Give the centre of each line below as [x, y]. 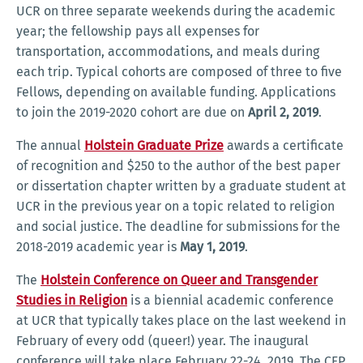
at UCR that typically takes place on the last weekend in [181, 321]
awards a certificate [284, 146]
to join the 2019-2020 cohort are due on [132, 113]
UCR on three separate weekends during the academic [176, 11]
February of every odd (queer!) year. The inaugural [162, 341]
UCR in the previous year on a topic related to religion [175, 207]
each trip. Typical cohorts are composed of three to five [179, 72]
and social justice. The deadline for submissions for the [178, 227]
